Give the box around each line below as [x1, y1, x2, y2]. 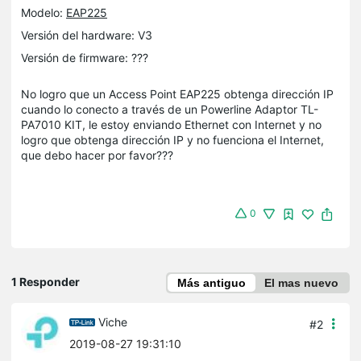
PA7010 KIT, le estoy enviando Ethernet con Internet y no [21, 117, 322, 131]
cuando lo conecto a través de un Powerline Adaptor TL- [21, 102, 318, 116]
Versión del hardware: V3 [21, 27, 152, 42]
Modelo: [21, 5, 66, 19]
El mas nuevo [264, 276, 338, 289]
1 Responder [11, 274, 80, 288]
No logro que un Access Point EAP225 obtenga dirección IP [21, 86, 334, 101]
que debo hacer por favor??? [21, 147, 173, 162]
